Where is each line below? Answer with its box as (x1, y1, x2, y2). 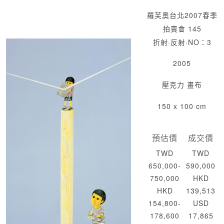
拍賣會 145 (162, 23, 201, 34)
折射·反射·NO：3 (152, 37, 211, 47)
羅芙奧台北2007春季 (146, 10, 217, 20)
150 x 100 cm (157, 101, 206, 111)
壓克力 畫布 (162, 79, 202, 90)
